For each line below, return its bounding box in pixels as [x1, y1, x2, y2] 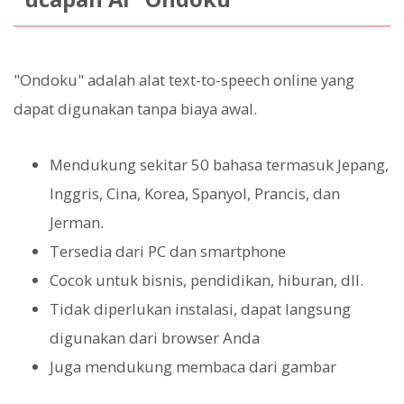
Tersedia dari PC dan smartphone [50, 241, 286, 262]
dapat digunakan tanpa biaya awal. [14, 98, 257, 120]
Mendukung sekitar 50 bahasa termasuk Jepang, [50, 154, 389, 176]
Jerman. [50, 212, 104, 234]
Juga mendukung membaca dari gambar [50, 356, 336, 378]
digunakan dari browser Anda [50, 327, 260, 349]
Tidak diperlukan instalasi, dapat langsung [50, 298, 351, 320]
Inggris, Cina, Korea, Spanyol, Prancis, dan [50, 183, 340, 205]
